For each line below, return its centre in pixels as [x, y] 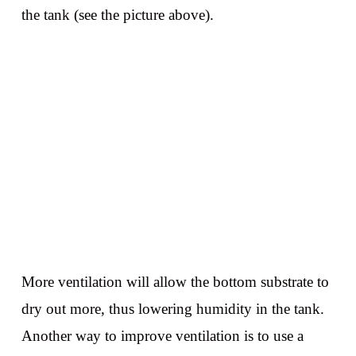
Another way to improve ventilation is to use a [162, 335]
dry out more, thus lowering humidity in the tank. [172, 308]
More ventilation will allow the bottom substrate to [175, 281]
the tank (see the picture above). [117, 15]
